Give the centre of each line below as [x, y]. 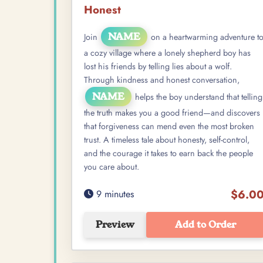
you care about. [112, 166]
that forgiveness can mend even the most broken [169, 126]
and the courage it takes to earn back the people [168, 153]
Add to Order [205, 225]
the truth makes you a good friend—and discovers [172, 112]
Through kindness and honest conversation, [162, 80]
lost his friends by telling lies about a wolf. [158, 66]
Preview [115, 225]
